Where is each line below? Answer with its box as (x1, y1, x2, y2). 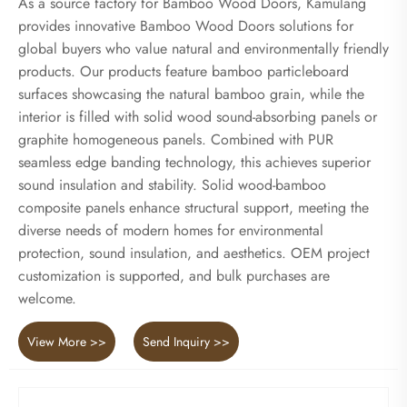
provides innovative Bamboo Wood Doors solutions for (18, 15, 353, 37)
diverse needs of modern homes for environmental (18, 220, 323, 242)
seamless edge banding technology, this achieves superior (18, 152, 371, 174)
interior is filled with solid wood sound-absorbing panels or (18, 106, 377, 128)
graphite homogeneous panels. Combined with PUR (18, 129, 333, 151)
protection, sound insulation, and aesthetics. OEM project (18, 243, 370, 264)
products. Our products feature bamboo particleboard (18, 61, 349, 83)
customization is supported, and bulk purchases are (18, 265, 330, 287)
